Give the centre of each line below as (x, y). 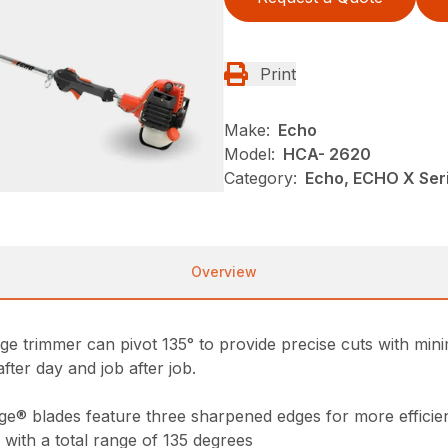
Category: (260, 177)
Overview (224, 271)
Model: (249, 153)
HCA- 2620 (327, 153)
